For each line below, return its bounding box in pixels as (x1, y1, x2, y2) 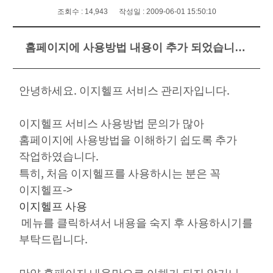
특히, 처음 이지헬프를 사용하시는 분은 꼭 (18, 165, 221, 181)
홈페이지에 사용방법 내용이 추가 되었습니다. (234, 41, 246, 54)
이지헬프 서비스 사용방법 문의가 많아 (18, 115, 204, 131)
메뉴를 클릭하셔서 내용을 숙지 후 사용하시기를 (18, 214, 253, 230)
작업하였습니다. (18, 147, 99, 164)
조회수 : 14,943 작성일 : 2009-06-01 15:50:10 (57, 7, 216, 16)
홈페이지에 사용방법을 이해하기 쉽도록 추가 (18, 131, 237, 147)
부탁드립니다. (18, 230, 88, 247)
